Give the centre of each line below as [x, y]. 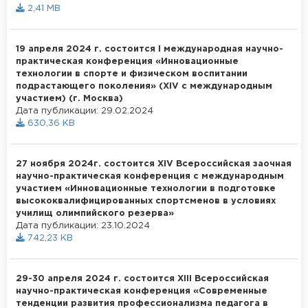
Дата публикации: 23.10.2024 [83, 225]
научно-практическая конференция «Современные [142, 291]
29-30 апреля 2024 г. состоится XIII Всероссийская [142, 278]
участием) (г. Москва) [69, 98]
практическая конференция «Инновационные [127, 61]
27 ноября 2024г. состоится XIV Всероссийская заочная [154, 164]
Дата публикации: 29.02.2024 [85, 111]
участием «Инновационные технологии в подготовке [146, 188]
